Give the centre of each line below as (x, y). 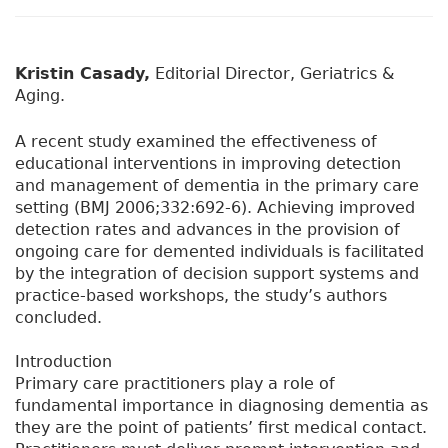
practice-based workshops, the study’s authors (201, 296)
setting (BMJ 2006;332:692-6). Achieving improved (215, 208)
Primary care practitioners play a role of (175, 384)
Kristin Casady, (82, 74)
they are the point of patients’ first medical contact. (221, 428)
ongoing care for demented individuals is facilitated (219, 252)
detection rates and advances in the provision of (207, 230)
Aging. (40, 96)
